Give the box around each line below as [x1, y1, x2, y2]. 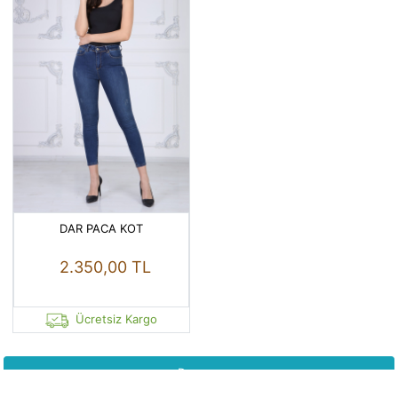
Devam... [173, 366, 225, 380]
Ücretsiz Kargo [76, 312, 157, 327]
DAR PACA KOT [60, 221, 143, 236]
